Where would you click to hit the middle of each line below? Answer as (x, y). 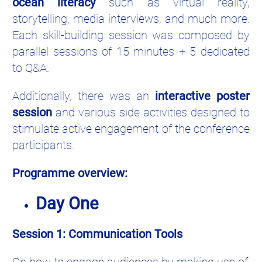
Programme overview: (70, 173)
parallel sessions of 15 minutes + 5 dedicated (131, 52)
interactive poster (202, 96)
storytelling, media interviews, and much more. (131, 19)
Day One (67, 204)
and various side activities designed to (151, 113)
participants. (43, 145)
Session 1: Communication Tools (97, 234)
